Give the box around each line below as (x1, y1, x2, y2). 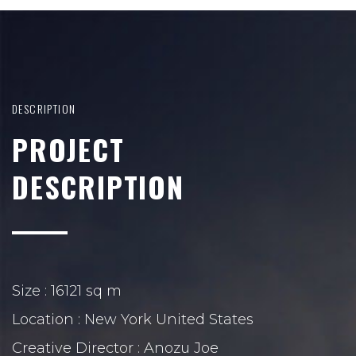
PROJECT (12, 127, 125, 170)
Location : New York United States (12, 310, 253, 328)
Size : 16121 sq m (12, 281, 122, 300)
